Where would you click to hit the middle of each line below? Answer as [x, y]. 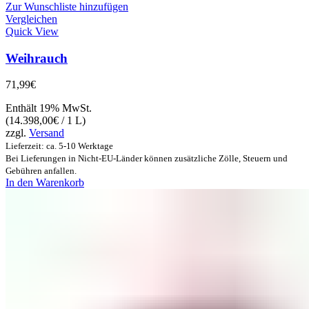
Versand [47, 133]
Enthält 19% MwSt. [49, 108]
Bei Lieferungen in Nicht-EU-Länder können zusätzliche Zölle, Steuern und [147, 159]
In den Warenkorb [45, 183]
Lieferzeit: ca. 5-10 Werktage [59, 146]
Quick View [32, 31]
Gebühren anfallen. [41, 171]
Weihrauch [37, 58]
